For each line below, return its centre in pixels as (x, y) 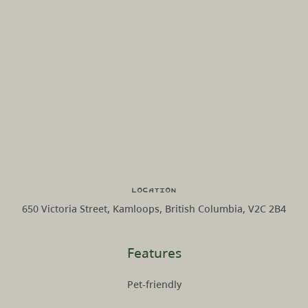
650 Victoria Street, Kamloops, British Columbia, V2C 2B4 (154, 208)
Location (154, 189)
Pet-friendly (154, 284)
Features (154, 252)
